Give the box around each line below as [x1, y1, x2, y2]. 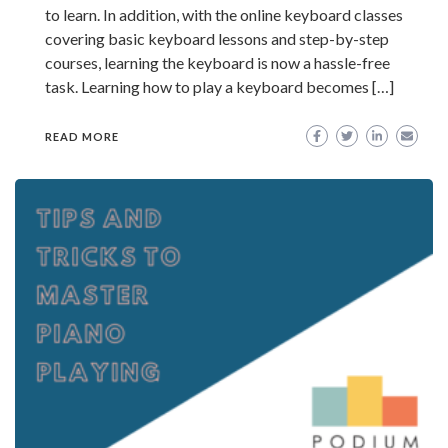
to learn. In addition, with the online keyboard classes [45, 4, 403, 24]
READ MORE [45, 129, 119, 143]
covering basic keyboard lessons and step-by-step [45, 28, 389, 48]
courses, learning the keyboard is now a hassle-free [45, 52, 390, 72]
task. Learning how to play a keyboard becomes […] [45, 76, 394, 96]
